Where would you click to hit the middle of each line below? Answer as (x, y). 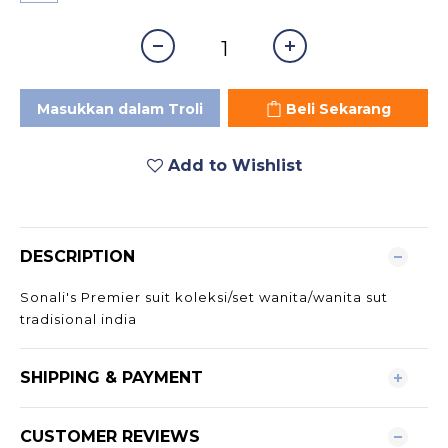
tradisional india (78, 318)
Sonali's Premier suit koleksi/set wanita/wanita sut (204, 296)
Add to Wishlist (234, 165)
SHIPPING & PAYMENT (111, 377)
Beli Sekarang (338, 108)
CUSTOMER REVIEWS (110, 436)
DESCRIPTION (77, 256)
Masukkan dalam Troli (120, 108)
